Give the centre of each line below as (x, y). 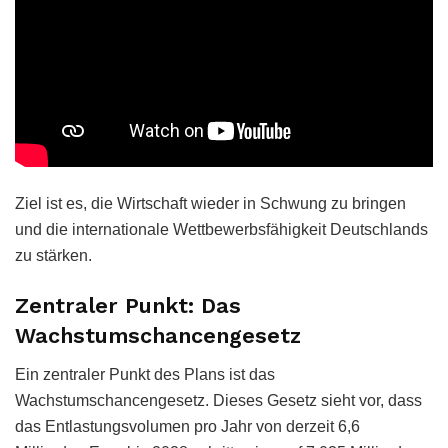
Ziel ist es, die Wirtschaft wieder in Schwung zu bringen (210, 204)
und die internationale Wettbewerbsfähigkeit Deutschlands (221, 230)
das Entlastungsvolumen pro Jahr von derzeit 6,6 (187, 426)
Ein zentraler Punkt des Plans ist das (145, 374)
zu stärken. (53, 256)
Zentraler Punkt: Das (128, 305)
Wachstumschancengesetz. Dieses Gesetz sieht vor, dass (218, 400)
